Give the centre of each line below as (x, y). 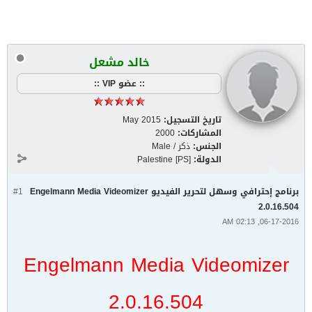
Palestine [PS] (164, 159)
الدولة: (208, 159)
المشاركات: (200, 133)
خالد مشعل (119, 62)
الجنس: (207, 146)
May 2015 (142, 120)
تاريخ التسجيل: (193, 120)
